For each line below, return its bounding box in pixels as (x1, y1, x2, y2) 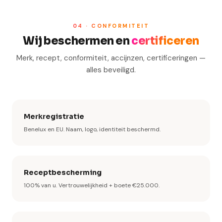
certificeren (131, 34, 199, 48)
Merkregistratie (24, 112, 84, 121)
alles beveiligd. (86, 65, 136, 75)
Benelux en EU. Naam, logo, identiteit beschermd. (24, 125, 161, 133)
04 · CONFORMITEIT (72, 22, 150, 29)
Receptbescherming (24, 168, 102, 177)
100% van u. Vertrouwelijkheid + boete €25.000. (24, 181, 160, 189)
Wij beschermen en (23, 34, 132, 48)
